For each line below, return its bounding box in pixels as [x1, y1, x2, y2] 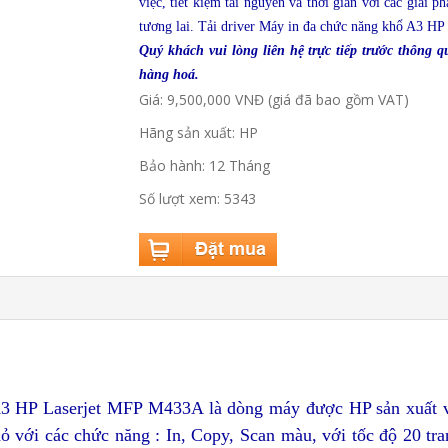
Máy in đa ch [259, 19, 333, 34]
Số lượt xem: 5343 [139, 189, 256, 208]
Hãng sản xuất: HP [139, 123, 258, 142]
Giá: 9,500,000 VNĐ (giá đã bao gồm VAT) [139, 90, 409, 109]
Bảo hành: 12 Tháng [139, 156, 270, 175]
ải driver [207, 19, 259, 34]
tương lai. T [139, 19, 207, 34]
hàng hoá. [139, 67, 199, 82]
